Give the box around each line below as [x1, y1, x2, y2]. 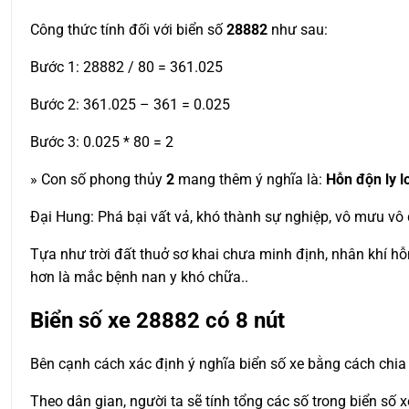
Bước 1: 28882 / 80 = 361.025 [30, 58, 223, 76]
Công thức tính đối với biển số [30, 20, 226, 38]
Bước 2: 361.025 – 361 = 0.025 [30, 95, 230, 113]
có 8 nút [200, 307, 285, 333]
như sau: [267, 20, 328, 38]
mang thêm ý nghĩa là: [174, 170, 326, 188]
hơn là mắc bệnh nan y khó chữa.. [30, 267, 248, 286]
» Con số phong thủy [30, 170, 166, 188]
